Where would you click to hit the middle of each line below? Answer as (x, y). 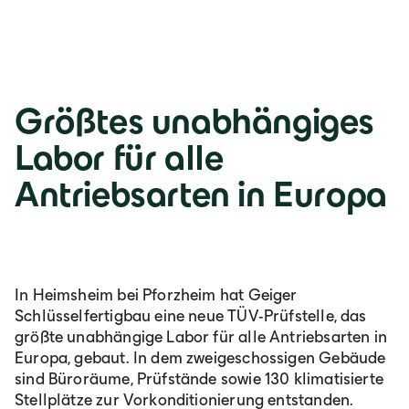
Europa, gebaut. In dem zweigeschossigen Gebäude (200, 357)
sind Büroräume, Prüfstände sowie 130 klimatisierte (199, 378)
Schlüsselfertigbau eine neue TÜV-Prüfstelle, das (191, 315)
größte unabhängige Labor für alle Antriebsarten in (201, 336)
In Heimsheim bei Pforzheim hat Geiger (156, 294)
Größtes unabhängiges (195, 120)
